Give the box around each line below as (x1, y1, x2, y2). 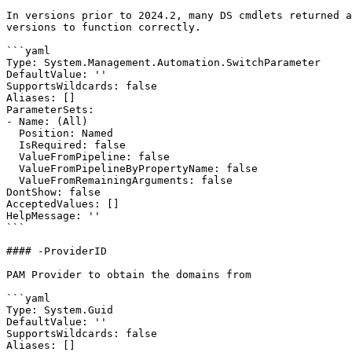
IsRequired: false (6, 139, 19, 151)
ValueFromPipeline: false (6, 151, 19, 163)
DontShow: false (6, 186, 101, 198)
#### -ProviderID (6, 245, 107, 257)
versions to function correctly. (6, 21, 201, 33)
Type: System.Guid (6, 304, 113, 316)
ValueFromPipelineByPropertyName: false (6, 163, 19, 174)
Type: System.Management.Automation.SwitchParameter (6, 57, 321, 68)
